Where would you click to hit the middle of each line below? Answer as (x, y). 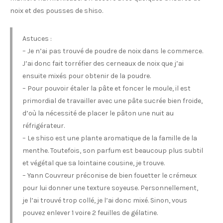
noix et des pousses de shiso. (56, 11)
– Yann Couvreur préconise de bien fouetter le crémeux (110, 176)
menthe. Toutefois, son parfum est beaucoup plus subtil (113, 151)
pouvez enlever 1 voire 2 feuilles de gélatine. (90, 213)
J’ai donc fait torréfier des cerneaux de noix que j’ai (103, 64)
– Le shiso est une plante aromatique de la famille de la (110, 138)
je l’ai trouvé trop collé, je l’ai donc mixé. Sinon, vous (105, 201)
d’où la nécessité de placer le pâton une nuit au (98, 113)
